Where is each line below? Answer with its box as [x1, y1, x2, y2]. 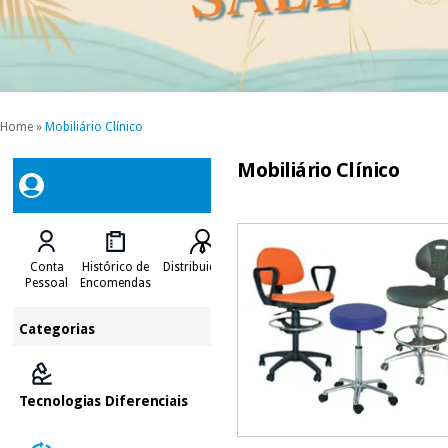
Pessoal [25, 275, 69, 290]
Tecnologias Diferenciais [19, 392, 188, 409]
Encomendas [80, 275, 152, 290]
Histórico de [82, 259, 150, 274]
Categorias [19, 320, 96, 337]
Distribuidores [163, 259, 242, 274]
